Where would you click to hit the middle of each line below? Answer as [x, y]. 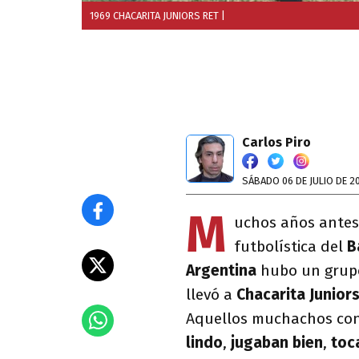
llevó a [211, 294]
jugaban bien [277, 343]
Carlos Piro [276, 142]
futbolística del [290, 246]
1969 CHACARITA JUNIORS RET [154, 16]
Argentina [221, 270]
